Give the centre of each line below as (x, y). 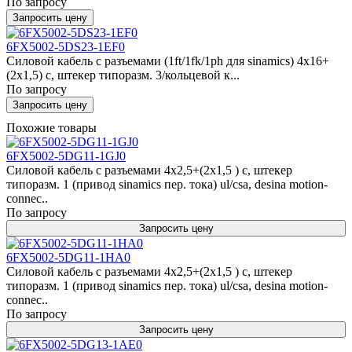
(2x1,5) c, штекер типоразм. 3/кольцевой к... (123, 75)
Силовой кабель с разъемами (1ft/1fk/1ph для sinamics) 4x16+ (168, 61)
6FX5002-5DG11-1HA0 (68, 257)
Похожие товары (51, 128)
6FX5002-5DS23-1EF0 (66, 47)
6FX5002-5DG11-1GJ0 (66, 156)
